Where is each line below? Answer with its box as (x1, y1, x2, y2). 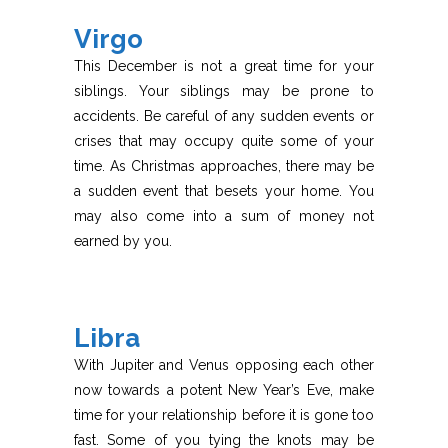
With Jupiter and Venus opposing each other (74, 357, 374, 374)
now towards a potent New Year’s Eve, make (74, 382, 374, 399)
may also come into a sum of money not (74, 208, 374, 225)
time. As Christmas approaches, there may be (74, 158, 374, 175)
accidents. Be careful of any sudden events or (74, 108, 374, 125)
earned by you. (74, 233, 172, 250)
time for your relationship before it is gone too (74, 407, 374, 424)
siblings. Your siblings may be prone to (74, 83, 374, 100)
